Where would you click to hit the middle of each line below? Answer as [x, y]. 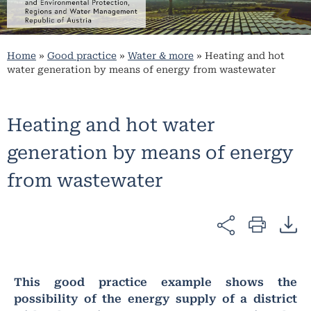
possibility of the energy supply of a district [155, 299]
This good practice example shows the [155, 282]
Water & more [161, 56]
